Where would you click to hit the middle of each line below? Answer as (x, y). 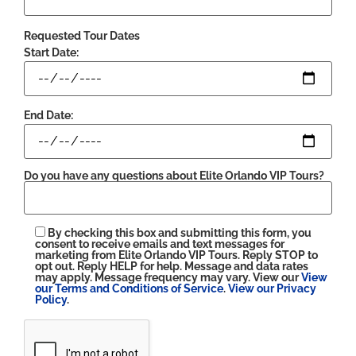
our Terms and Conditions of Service (129, 288)
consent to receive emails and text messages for (160, 244)
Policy (51, 299)
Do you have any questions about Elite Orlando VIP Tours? (174, 176)
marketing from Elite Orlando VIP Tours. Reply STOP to (176, 255)
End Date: (48, 115)
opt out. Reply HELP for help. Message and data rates (172, 266)
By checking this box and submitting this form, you (180, 232)
